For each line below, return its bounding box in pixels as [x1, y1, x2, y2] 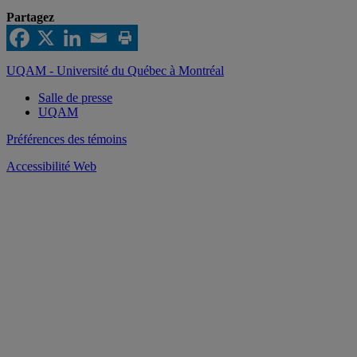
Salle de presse [38, 91, 112, 105]
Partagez [6, 10, 54, 25]
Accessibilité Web [6, 159, 96, 174]
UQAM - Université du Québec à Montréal [6, 64, 224, 78]
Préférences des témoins [6, 132, 127, 147]
